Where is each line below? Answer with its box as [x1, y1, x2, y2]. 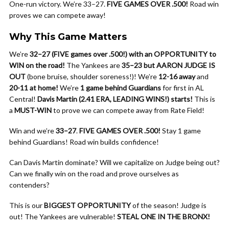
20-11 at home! [9, 83, 58, 92]
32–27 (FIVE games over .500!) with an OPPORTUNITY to [30, 50, 216, 58]
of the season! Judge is [131, 201, 207, 210]
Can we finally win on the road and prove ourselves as [9, 169, 179, 178]
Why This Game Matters [9, 31, 127, 42]
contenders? [9, 180, 50, 189]
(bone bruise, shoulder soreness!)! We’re [26, 72, 158, 81]
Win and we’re [9, 126, 56, 135]
